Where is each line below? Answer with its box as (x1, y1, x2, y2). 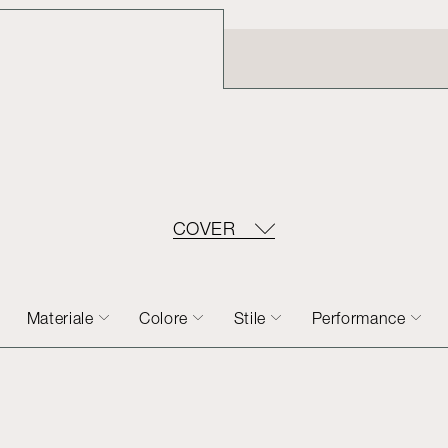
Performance (311, 309, 406, 327)
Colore (139, 309, 189, 327)
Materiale (26, 309, 94, 327)
